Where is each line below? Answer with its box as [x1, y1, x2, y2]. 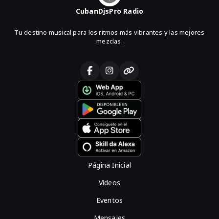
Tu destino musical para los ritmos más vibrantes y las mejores [14, 28, 205, 37]
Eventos [96, 196, 123, 205]
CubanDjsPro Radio [75, 6, 144, 16]
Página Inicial [88, 160, 131, 170]
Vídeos [98, 178, 121, 187]
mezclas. [96, 37, 123, 46]
